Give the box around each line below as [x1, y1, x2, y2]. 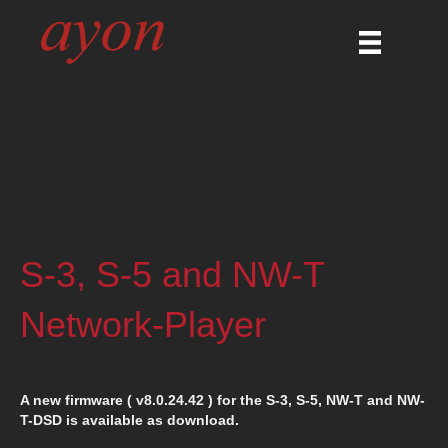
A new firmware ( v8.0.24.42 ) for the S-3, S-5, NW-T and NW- [20, 392, 425, 408]
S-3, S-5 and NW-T [20, 254, 324, 295]
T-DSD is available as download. [20, 412, 239, 428]
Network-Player [20, 304, 266, 345]
